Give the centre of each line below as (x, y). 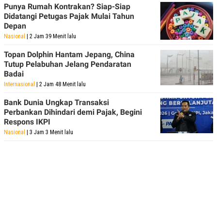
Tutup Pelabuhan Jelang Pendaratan (68, 64)
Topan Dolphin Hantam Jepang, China (69, 54)
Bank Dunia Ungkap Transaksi (56, 102)
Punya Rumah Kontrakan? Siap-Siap (67, 6)
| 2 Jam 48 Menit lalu (60, 84)
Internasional (19, 84)
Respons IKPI (27, 122)
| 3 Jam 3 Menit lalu (49, 132)
